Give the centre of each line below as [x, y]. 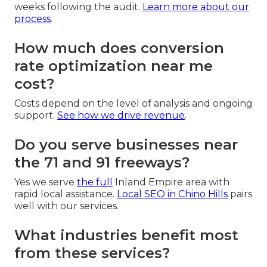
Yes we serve [46, 182]
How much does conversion [119, 48]
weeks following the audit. [78, 7]
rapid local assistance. [66, 194]
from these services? [92, 253]
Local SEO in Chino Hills [172, 194]
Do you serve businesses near [126, 145]
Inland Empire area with [171, 182]
